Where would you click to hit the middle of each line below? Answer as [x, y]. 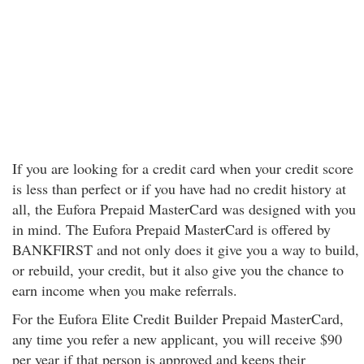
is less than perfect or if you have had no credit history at [179, 188]
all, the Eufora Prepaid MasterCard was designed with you [184, 209]
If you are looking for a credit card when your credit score [183, 168]
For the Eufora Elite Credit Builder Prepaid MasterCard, [178, 318]
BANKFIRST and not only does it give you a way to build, [186, 249]
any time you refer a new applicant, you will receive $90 [177, 339]
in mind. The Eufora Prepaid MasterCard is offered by [171, 229]
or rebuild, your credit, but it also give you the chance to [178, 270]
